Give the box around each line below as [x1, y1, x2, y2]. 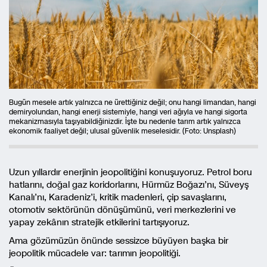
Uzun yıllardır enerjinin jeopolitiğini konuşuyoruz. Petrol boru [9, 166, 252, 178]
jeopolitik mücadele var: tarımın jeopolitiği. [9, 247, 181, 259]
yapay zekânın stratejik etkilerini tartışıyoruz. [9, 216, 190, 228]
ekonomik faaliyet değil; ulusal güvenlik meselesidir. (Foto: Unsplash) [9, 126, 236, 136]
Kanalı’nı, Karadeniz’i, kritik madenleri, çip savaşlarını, [9, 191, 226, 203]
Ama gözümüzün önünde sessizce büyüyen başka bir [9, 234, 228, 247]
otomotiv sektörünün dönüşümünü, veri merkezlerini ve [9, 203, 236, 216]
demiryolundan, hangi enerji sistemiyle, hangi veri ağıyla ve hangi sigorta [9, 107, 247, 117]
